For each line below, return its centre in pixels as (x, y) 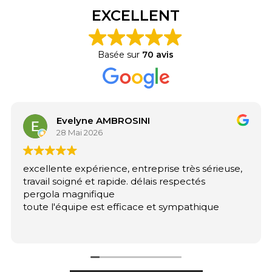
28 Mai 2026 (79, 133)
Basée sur (120, 54)
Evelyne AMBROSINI (103, 121)
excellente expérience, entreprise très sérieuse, (132, 168)
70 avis (158, 54)
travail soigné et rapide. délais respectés (114, 181)
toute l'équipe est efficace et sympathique (121, 206)
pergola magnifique (69, 194)
